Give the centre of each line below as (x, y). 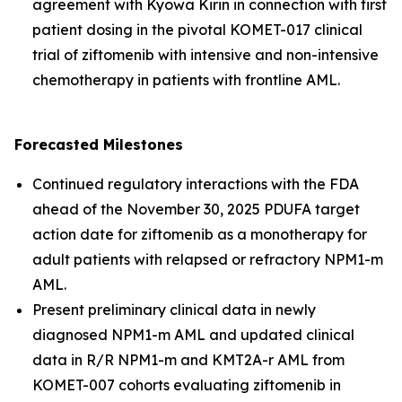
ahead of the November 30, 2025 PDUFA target (196, 209)
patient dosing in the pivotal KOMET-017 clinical (197, 30)
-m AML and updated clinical (253, 335)
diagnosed (72, 335)
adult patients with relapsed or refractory (178, 259)
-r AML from (303, 360)
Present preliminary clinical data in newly (174, 310)
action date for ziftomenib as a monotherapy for (200, 234)
